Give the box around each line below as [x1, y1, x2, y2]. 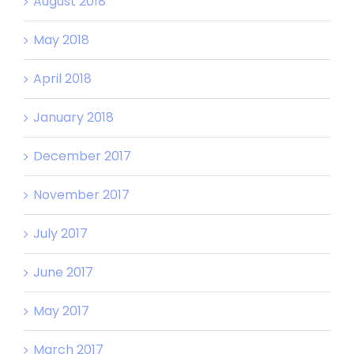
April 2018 [33, 69, 92, 88]
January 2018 [33, 107, 114, 126]
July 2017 [33, 224, 88, 243]
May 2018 [33, 30, 89, 49]
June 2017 [33, 262, 93, 281]
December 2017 [33, 146, 131, 165]
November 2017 [33, 185, 130, 204]
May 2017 [33, 301, 89, 320]
